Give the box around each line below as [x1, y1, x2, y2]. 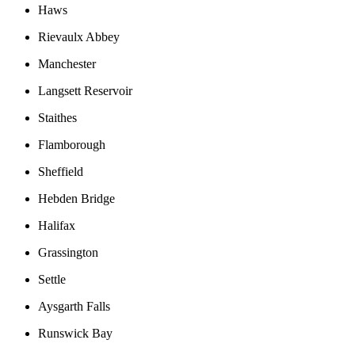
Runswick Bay [38, 326, 113, 340]
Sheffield [38, 164, 83, 178]
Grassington [38, 245, 98, 259]
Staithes [38, 110, 77, 124]
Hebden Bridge [38, 191, 115, 205]
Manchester [38, 56, 96, 71]
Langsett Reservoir [38, 83, 132, 97]
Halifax [38, 218, 75, 232]
